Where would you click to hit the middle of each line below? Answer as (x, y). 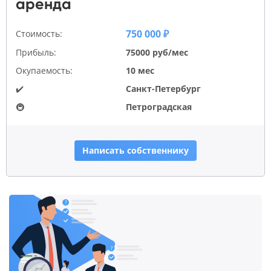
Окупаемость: (44, 70)
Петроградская (159, 106)
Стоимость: (39, 33)
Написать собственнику (135, 150)
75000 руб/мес (157, 52)
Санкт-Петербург (164, 88)
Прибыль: (36, 52)
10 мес (140, 70)
